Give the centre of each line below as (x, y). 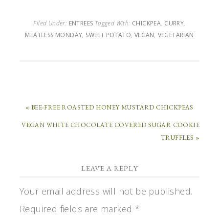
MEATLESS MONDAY (54, 35)
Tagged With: (113, 23)
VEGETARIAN (176, 35)
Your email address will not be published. (106, 191)
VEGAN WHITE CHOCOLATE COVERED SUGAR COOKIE (110, 125)
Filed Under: (51, 23)
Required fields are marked (77, 209)
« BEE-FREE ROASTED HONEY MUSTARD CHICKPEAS (109, 108)
